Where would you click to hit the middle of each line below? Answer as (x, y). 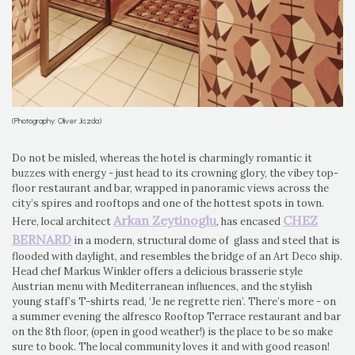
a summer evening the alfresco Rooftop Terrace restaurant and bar (176, 316)
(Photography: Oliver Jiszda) (57, 120)
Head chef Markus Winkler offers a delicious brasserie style (157, 271)
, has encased (250, 221)
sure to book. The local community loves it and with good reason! (171, 346)
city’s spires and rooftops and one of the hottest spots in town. (168, 203)
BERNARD (42, 239)
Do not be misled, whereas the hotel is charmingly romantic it (162, 158)
